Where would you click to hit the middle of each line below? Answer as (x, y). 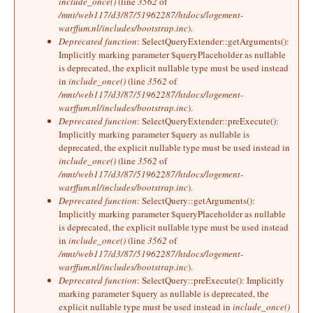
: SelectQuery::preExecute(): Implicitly (211, 280)
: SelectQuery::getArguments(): (196, 200)
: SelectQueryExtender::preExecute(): (208, 121)
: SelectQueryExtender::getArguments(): (213, 41)
